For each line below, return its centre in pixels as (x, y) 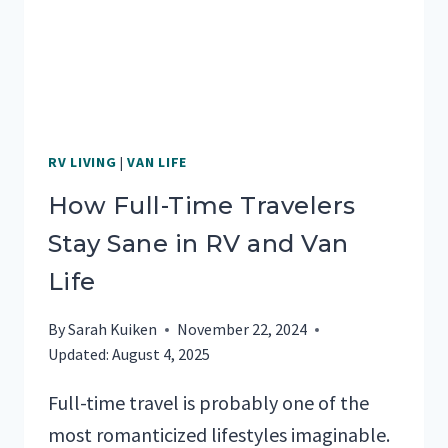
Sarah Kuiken (113, 329)
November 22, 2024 (242, 329)
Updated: (78, 354)
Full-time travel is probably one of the (208, 403)
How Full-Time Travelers (202, 206)
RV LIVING (82, 162)
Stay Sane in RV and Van (198, 244)
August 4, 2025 (161, 354)
